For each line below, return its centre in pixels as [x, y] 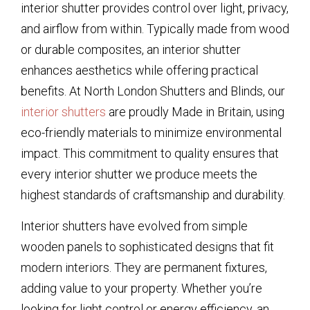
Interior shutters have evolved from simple [134, 226]
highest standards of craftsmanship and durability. [153, 195]
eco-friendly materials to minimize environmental [151, 133]
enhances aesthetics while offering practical [139, 71]
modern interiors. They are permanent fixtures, [144, 267]
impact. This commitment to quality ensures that [150, 154]
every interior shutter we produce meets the [139, 174]
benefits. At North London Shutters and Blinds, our [153, 91]
